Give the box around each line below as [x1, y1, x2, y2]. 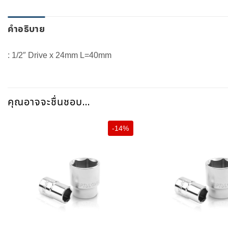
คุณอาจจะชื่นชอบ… [8, 94, 91, 108]
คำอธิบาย [8, 22, 45, 35]
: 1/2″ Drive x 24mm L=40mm [8, 51, 111, 60]
